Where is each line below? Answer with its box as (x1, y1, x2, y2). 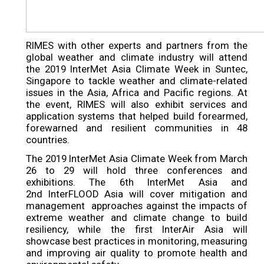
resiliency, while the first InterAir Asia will (25, 223, 248, 236)
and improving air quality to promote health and (25, 247, 248, 259)
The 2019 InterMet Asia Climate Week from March (25, 153, 248, 165)
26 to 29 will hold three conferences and (25, 164, 248, 177)
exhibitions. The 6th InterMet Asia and (25, 176, 248, 189)
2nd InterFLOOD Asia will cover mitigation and (25, 188, 248, 200)
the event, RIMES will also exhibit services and (25, 98, 248, 111)
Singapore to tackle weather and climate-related (25, 75, 248, 87)
